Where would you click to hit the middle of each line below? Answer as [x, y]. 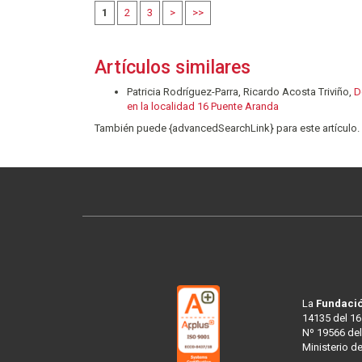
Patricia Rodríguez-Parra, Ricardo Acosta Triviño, [240, 91]
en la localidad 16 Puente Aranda [203, 106]
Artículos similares [173, 67]
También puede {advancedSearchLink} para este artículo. [227, 128]
